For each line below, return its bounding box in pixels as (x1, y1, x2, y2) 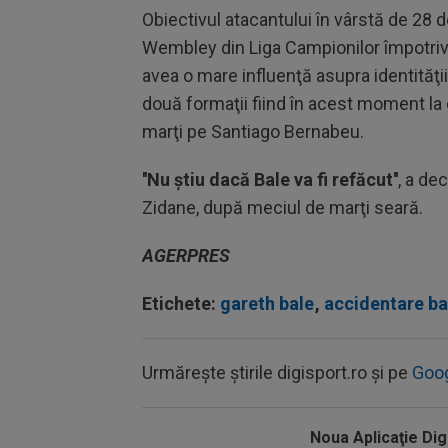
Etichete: (142, 293, 220, 314)
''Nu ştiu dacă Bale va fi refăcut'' (142, 169, 398, 190)
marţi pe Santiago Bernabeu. (142, 121, 364, 142)
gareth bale (220, 293, 314, 314)
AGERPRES (142, 245, 230, 266)
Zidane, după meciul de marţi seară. (142, 197, 423, 218)
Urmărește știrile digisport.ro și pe (142, 362, 412, 383)
